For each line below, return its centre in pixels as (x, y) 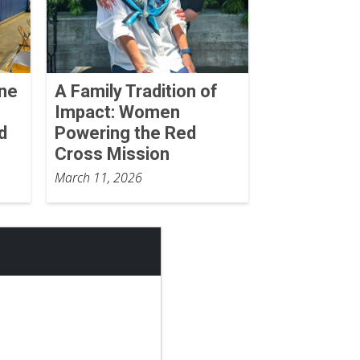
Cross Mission (112, 154)
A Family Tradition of (136, 92)
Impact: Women (117, 112)
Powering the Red (125, 133)
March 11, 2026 (98, 178)
